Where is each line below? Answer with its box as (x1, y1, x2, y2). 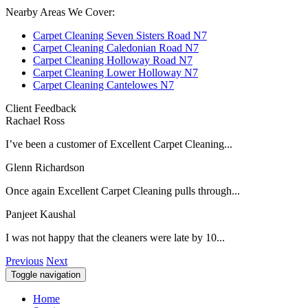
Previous (5, 254, 43, 267)
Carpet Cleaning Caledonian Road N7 (33, 41, 199, 54)
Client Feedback (5, 102, 76, 114)
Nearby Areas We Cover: (5, 5, 115, 18)
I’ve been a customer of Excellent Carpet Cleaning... (5, 137, 232, 150)
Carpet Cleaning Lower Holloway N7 (33, 66, 198, 78)
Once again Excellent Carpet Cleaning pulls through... (5, 184, 240, 197)
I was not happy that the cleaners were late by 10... (5, 231, 225, 243)
